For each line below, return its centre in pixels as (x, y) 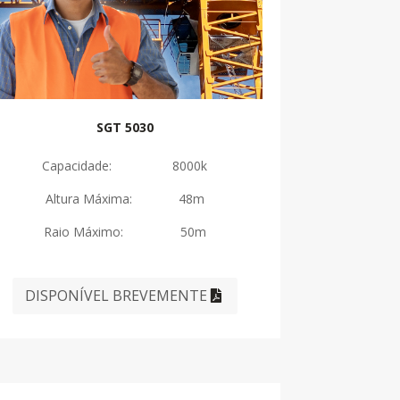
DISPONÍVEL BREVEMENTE (116, 296)
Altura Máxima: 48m (125, 199)
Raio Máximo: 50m (125, 232)
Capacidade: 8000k (125, 166)
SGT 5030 (125, 128)
